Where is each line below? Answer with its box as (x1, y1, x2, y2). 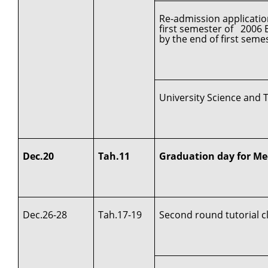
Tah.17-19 (98, 208, 142, 221)
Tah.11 (98, 149, 130, 163)
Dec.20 (23, 149, 54, 163)
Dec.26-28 (23, 208, 68, 221)
